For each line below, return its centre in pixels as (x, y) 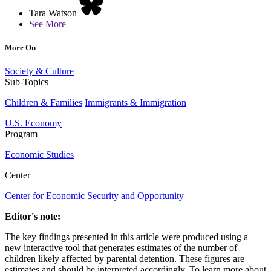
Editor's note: (33, 217)
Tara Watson (53, 13)
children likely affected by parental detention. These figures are (125, 259)
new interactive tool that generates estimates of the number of (121, 248)
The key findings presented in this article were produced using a (126, 237)
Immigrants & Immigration (135, 103)
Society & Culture (39, 71)
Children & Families (44, 103)
